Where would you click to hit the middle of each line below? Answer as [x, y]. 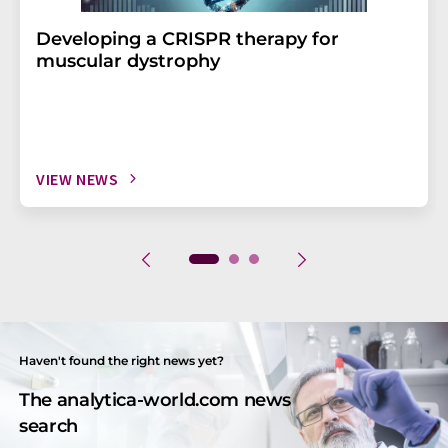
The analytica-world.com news [155, 399]
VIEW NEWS [77, 178]
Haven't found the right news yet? [122, 360]
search [49, 425]
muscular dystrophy [128, 60]
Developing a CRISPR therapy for [187, 38]
